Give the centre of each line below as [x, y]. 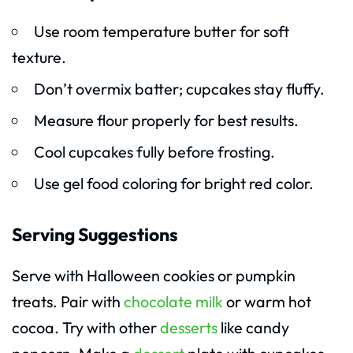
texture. [39, 58]
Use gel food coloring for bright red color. [173, 184]
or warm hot [267, 302]
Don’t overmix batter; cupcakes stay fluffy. [179, 89]
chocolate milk [173, 302]
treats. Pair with [68, 302]
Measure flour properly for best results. [166, 121]
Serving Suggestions [95, 235]
